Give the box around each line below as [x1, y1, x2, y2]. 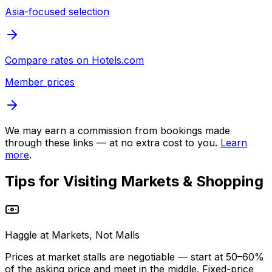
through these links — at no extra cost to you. [5, 136, 217, 149]
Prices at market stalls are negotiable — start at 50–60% [5, 251, 264, 263]
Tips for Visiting [5, 172, 121, 191]
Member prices [5, 75, 75, 88]
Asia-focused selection [5, 5, 109, 18]
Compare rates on [5, 53, 92, 66]
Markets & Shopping [121, 172, 263, 191]
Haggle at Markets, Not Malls [5, 229, 140, 242]
